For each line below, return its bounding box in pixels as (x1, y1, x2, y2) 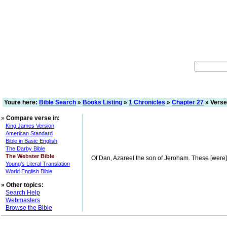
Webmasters (6, 197, 40, 204)
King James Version (6, 123, 54, 129)
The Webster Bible (6, 153, 54, 159)
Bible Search (39, 99, 76, 106)
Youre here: (4, 99, 39, 106)
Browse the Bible (6, 204, 52, 211)
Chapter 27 (172, 99, 204, 106)
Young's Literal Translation (6, 161, 70, 167)
